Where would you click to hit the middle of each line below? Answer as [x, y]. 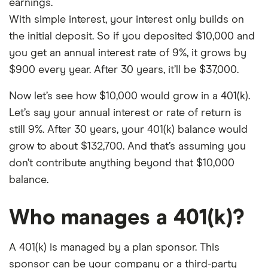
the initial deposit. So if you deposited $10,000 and [132, 36]
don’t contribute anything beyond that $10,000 [122, 163]
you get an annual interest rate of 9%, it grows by [128, 53]
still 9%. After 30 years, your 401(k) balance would [128, 130]
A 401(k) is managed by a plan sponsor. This [114, 248]
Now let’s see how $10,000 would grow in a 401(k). [130, 96]
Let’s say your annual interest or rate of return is [125, 113]
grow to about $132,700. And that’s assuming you [127, 147]
